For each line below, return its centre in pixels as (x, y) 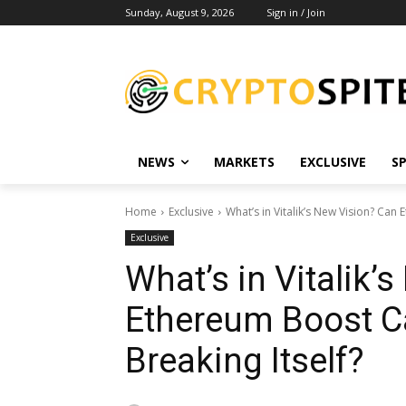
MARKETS (244, 162)
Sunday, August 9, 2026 (179, 12)
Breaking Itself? (245, 361)
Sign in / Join (296, 12)
